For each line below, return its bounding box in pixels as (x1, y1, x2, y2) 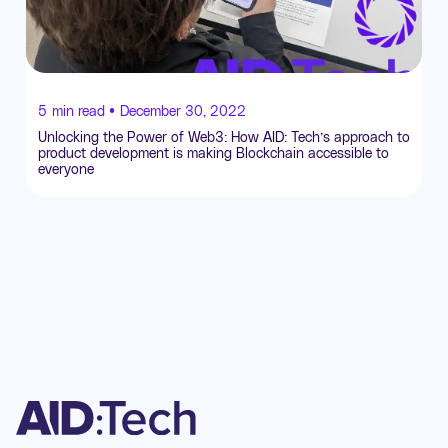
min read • (52, 102, 115, 120)
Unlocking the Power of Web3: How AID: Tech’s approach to (38, 128, 410, 146)
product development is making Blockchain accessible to (38, 144, 389, 162)
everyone (38, 160, 94, 178)
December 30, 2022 (120, 102, 246, 120)
